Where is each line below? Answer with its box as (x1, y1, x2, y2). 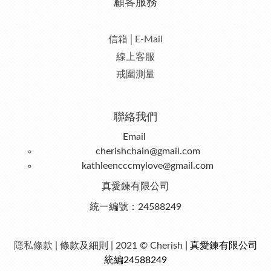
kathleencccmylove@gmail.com (82, 161, 214, 171)
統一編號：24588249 (90, 202, 181, 212)
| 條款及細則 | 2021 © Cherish (52, 241, 183, 250)
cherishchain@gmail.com (95, 146, 200, 156)
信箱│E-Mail (108, 34, 163, 44)
